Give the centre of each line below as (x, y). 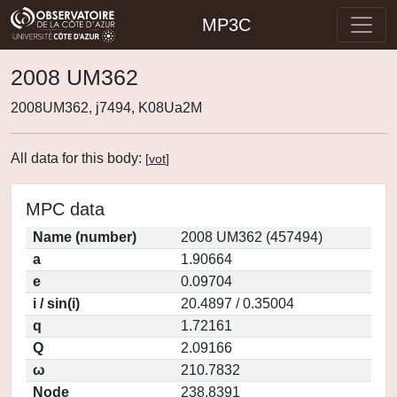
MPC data (65, 209)
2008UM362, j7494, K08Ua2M (106, 108)
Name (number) (85, 237)
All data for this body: (78, 158)
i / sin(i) (56, 304)
